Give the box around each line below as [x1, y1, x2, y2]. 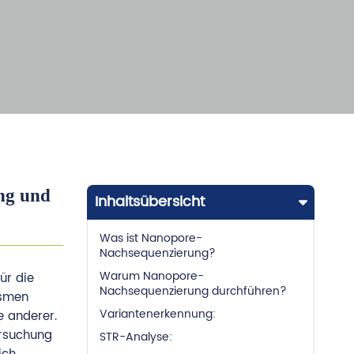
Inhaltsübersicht [94, 190, 205, 213]
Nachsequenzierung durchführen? [99, 283, 287, 300]
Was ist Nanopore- [99, 230, 202, 247]
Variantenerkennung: [99, 306, 216, 323]
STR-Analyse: [99, 329, 172, 346]
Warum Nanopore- [99, 268, 204, 285]
